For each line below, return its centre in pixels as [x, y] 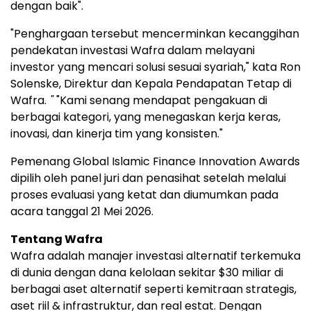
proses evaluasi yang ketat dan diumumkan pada [144, 195]
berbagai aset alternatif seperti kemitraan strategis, [153, 289]
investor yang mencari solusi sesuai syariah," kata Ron [155, 67]
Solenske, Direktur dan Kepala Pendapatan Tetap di [151, 84]
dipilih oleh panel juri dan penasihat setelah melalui [148, 178]
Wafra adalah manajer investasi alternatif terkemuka [155, 256]
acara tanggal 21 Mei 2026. [82, 212]
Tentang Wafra [57, 239]
